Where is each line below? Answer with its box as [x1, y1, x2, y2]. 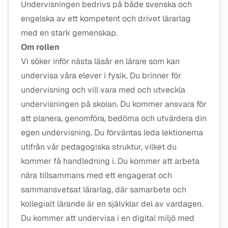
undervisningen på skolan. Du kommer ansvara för [21, 99, 207, 109]
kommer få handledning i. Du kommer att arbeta [21, 156, 199, 166]
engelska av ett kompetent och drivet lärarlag [21, 13, 191, 24]
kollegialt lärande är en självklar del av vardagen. [21, 198, 203, 209]
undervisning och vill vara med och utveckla [21, 84, 185, 95]
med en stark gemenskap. [21, 27, 118, 38]
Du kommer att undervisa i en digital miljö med [21, 213, 194, 223]
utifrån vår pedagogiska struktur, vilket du [21, 141, 177, 152]
